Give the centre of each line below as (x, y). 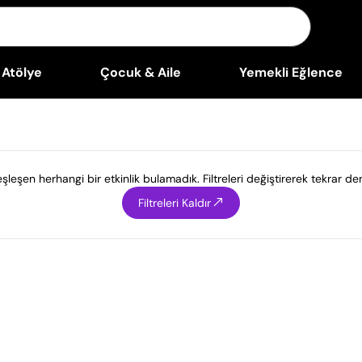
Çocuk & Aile (140, 72)
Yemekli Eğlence (290, 72)
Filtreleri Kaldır (175, 203)
